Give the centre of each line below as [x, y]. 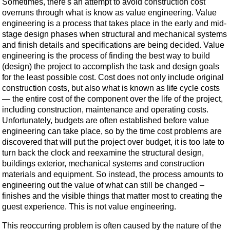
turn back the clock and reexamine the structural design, [103, 153]
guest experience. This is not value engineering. [89, 207]
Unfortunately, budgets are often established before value [106, 121]
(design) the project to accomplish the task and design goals [111, 67]
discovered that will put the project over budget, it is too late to [113, 142]
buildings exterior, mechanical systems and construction [103, 164]
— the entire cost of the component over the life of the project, [112, 99]
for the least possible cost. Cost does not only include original [113, 78]
